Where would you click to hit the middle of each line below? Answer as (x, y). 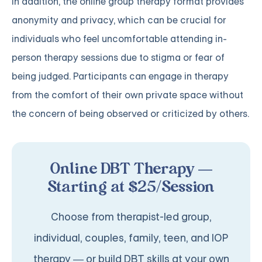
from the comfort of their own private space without (127, 95)
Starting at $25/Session (131, 188)
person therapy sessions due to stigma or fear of (118, 58)
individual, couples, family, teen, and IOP (131, 238)
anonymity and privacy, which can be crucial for (119, 20)
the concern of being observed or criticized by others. (130, 114)
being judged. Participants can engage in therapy (120, 77)
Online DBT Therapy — (131, 170)
